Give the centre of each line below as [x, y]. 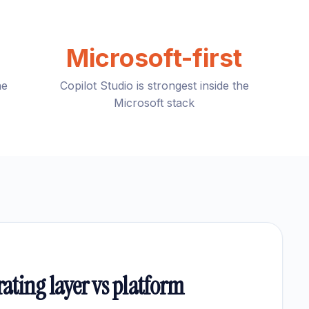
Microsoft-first [154, 58]
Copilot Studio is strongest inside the [154, 86]
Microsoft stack [154, 103]
